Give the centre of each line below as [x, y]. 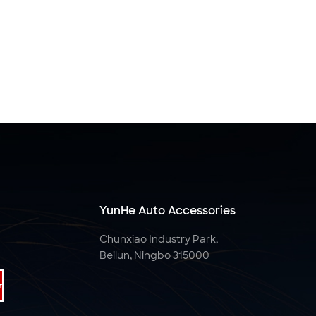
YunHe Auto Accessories [167, 210]
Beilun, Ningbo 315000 [154, 255]
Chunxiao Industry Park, [158, 239]
